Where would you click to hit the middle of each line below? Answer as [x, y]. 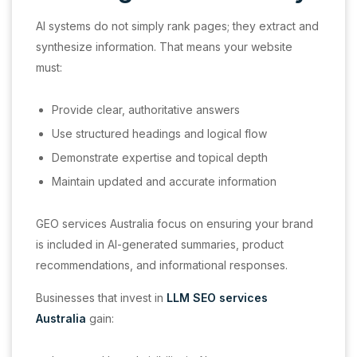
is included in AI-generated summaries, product [160, 244]
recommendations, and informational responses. [162, 265]
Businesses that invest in [100, 297]
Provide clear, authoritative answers [146, 109]
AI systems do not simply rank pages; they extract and [177, 25]
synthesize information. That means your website [164, 46]
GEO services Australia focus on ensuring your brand [175, 223]
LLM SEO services [216, 297]
